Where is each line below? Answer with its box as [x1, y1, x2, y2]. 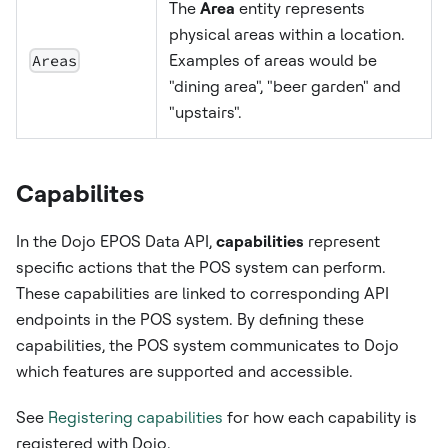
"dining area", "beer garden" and [169, 76, 401, 96]
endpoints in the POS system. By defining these [16, 309, 364, 329]
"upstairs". [169, 102, 242, 122]
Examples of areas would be [169, 50, 377, 70]
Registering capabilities [48, 407, 223, 427]
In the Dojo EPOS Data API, [16, 231, 216, 251]
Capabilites [16, 178, 144, 208]
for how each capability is [223, 407, 417, 427]
